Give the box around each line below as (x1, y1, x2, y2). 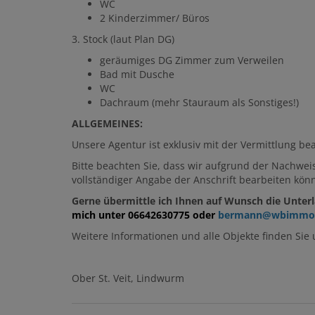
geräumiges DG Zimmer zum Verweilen (100, 53, 284, 67)
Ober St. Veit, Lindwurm (72, 271, 184, 285)
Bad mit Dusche (100, 67, 174, 82)
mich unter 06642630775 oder (72, 208, 218, 222)
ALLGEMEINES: (72, 117, 143, 131)
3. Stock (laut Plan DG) (72, 32, 174, 46)
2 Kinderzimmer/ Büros (100, 11, 210, 25)
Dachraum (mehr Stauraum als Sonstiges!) (100, 96, 299, 110)
